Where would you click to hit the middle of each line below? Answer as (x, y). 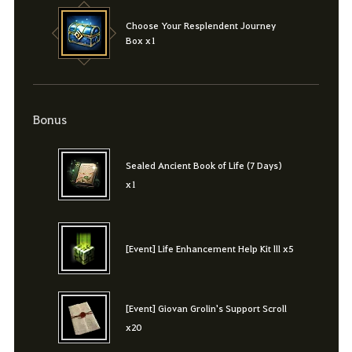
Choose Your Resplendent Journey (200, 25)
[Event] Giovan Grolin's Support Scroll (206, 308)
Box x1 (140, 40)
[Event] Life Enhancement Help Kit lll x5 (209, 248)
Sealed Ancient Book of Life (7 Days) (203, 165)
